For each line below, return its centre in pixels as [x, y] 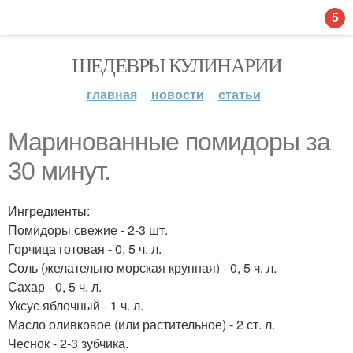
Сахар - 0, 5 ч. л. [55, 286]
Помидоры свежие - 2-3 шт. [88, 230]
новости [177, 94]
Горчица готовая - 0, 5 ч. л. [85, 249]
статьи [239, 94]
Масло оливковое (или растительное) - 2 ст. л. [141, 324]
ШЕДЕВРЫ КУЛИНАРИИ [176, 65]
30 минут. [59, 171]
